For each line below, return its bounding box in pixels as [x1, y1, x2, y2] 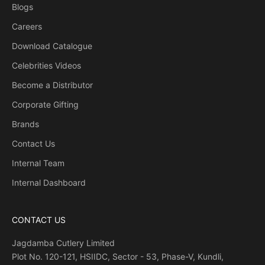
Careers [12, 21, 42, 32]
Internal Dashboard [12, 177, 86, 188]
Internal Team [12, 158, 64, 169]
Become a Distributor [12, 80, 93, 91]
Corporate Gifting [12, 99, 79, 110]
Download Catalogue [12, 41, 92, 51]
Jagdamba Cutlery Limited [12, 238, 115, 248]
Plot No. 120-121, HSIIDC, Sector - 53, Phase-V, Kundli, [12, 251, 224, 262]
